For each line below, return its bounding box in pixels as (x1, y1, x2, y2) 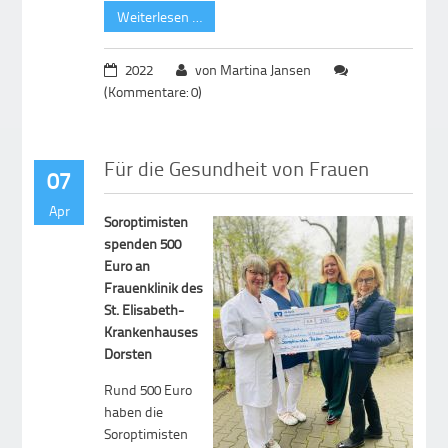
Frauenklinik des (104, 277, 204, 297)
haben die (104, 401, 164, 421)
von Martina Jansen (192, 60, 315, 80)
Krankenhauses (104, 321, 199, 341)
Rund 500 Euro (104, 379, 193, 399)
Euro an (104, 255, 151, 275)
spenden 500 (104, 233, 182, 253)
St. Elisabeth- (104, 299, 185, 319)
